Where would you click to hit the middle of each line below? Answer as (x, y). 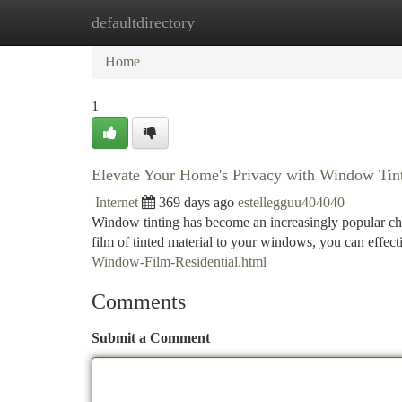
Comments (139, 301)
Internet (117, 202)
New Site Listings (231, 22)
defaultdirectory (143, 22)
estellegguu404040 (291, 202)
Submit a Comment (151, 338)
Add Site (334, 22)
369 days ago (197, 202)
